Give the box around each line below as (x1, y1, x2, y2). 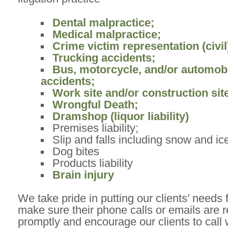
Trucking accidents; (52, 52, 155, 64)
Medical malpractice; (52, 28, 161, 41)
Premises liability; (52, 122, 138, 134)
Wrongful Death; (52, 99, 138, 111)
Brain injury (52, 169, 114, 181)
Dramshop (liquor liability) (52, 110, 189, 123)
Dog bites (52, 146, 99, 158)
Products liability (52, 157, 133, 169)
